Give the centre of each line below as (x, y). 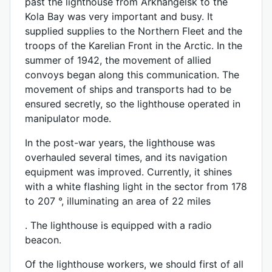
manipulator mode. (68, 118)
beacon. (43, 240)
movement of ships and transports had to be (128, 89)
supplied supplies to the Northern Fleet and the (134, 31)
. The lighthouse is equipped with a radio (118, 225)
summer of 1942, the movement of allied (118, 60)
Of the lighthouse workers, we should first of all (134, 264)
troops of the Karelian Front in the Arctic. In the (134, 46)
